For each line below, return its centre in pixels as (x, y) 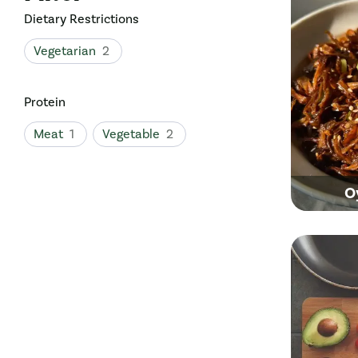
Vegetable (131, 134)
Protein (45, 102)
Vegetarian (65, 51)
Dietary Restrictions (82, 19)
